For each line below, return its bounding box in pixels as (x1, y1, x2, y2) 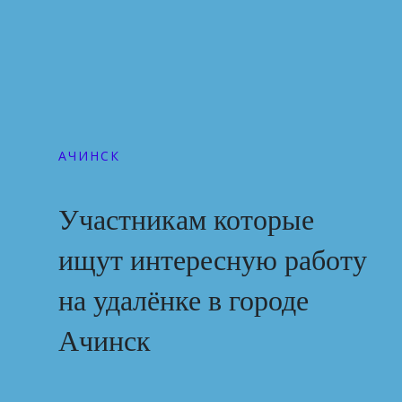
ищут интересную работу (58, 244, 367, 281)
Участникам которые (58, 204, 314, 240)
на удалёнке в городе (58, 284, 309, 321)
